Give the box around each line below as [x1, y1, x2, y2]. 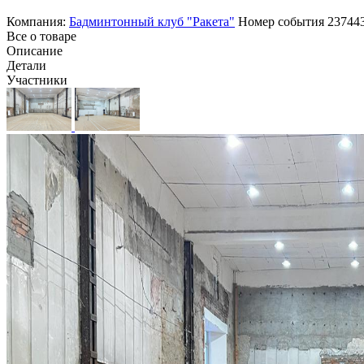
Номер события [238, 14, 327, 28]
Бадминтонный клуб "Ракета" [69, 14, 235, 28]
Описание [6, 43, 63, 58]
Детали [6, 58, 46, 72]
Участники [6, 72, 67, 87]
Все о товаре [6, 28, 76, 43]
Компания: [6, 14, 69, 28]
